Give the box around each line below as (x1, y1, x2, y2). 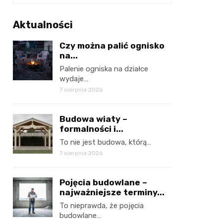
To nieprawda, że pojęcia (59, 201, 144, 210)
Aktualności (13, 19, 73, 31)
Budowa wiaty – (59, 114, 127, 124)
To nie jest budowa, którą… (59, 138, 151, 147)
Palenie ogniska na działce (59, 64, 148, 73)
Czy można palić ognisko (59, 41, 165, 51)
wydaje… (59, 74, 88, 83)
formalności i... (59, 124, 123, 134)
